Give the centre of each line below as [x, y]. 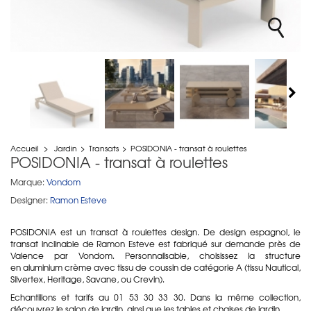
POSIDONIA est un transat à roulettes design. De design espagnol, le [155, 232]
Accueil [24, 148]
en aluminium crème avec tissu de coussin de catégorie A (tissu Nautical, [155, 267]
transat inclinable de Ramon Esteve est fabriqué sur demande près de [155, 243]
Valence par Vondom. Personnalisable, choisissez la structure [155, 255]
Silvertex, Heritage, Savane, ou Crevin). [87, 279]
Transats [104, 148]
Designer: [29, 200]
